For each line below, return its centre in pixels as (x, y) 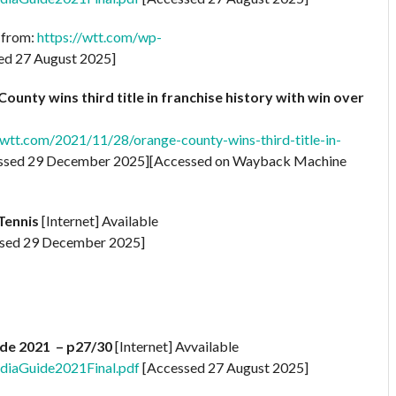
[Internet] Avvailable (177, 346)
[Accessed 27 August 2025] (224, 367)
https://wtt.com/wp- (99, 36)
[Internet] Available (100, 220)
